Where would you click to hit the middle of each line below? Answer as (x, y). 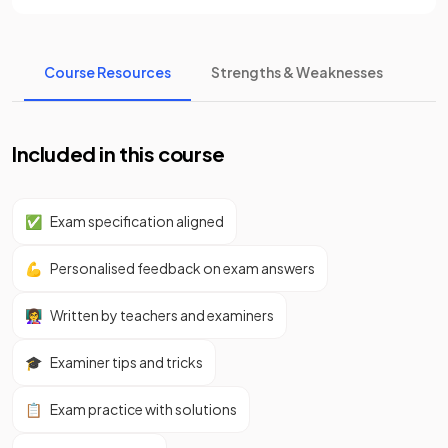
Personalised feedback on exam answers (182, 268)
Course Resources (107, 72)
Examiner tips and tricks (126, 362)
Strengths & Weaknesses (297, 72)
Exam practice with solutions (143, 409)
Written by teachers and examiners (162, 315)
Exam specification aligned (137, 221)
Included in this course (118, 153)
